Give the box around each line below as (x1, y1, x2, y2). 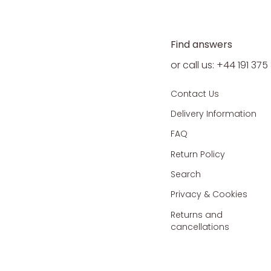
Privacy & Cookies (171, 188, 248, 201)
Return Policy (171, 148, 226, 160)
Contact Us (171, 87, 220, 100)
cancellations (171, 220, 230, 233)
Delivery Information (171, 107, 257, 120)
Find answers (171, 38, 233, 51)
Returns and (171, 208, 223, 221)
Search (171, 168, 201, 180)
